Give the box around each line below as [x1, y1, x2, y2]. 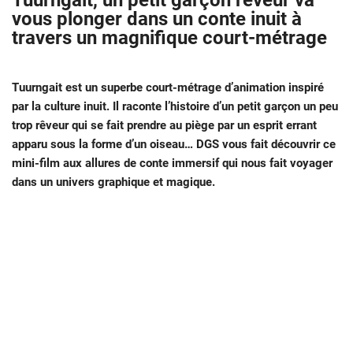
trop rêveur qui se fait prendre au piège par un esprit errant [12, 118, 317, 133]
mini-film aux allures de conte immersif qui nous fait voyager [12, 156, 333, 171]
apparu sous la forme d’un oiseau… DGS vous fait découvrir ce [12, 137, 336, 152]
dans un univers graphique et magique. [12, 175, 218, 190]
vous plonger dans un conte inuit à [12, 8, 302, 31]
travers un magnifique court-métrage [12, 27, 327, 50]
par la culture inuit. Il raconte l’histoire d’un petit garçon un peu [12, 99, 338, 114]
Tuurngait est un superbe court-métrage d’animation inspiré [12, 80, 324, 95]
